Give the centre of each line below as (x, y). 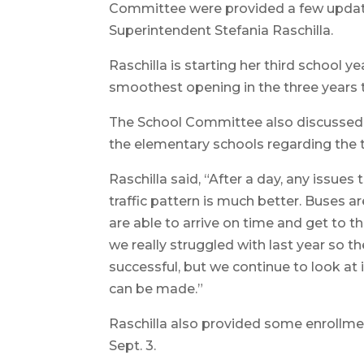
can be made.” (156, 289)
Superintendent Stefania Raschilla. (221, 31)
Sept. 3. (133, 346)
